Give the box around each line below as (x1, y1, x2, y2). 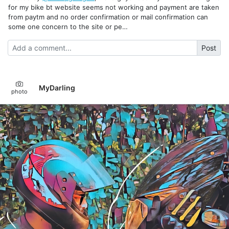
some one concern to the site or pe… (8, 22, 128, 31)
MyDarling (39, 83, 75, 93)
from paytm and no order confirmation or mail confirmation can (8, 12, 208, 21)
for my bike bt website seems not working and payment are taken (8, 3, 219, 11)
